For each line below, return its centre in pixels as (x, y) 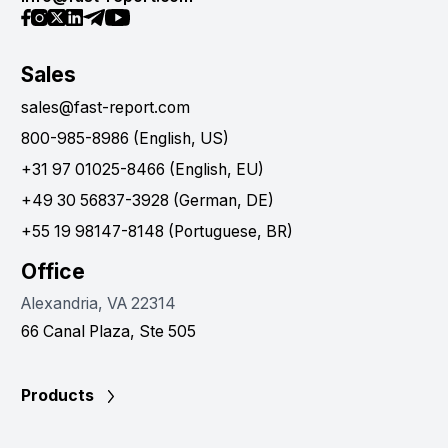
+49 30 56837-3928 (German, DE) (147, 201)
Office (53, 272)
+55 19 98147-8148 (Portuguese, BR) (157, 232)
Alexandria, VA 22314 (98, 304)
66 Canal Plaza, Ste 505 (108, 332)
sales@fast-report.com (105, 108)
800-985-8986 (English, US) (125, 139)
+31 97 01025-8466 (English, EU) (142, 170)
